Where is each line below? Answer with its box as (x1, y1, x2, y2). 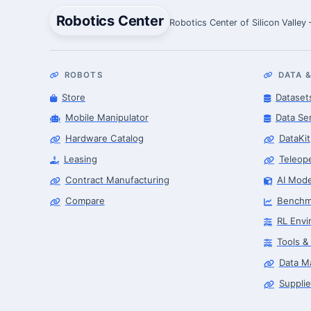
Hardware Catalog (65, 133, 144, 144)
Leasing (63, 153, 97, 165)
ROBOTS (64, 70, 103, 80)
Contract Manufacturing (65, 174, 169, 185)
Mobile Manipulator (65, 112, 149, 124)
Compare (65, 194, 105, 206)
